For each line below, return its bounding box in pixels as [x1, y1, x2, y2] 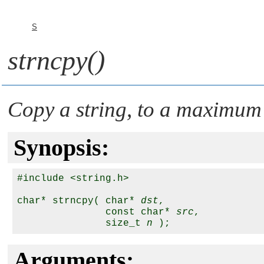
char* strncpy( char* [17, 196, 141, 206]
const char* [17, 207, 176, 217]
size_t [17, 218, 147, 229]
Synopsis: [14, 134, 109, 161]
